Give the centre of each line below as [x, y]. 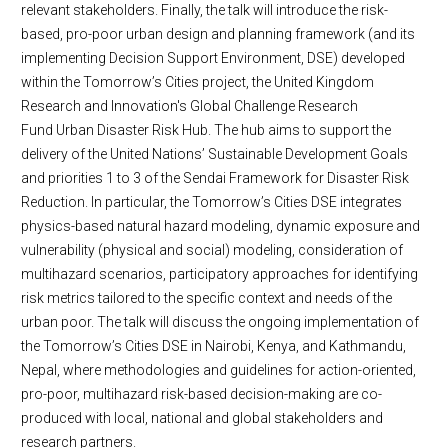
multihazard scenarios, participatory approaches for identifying [219, 274]
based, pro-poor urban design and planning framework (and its [218, 34]
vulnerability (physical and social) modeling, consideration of [212, 250]
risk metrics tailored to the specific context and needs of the [206, 298]
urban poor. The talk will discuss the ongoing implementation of [220, 322]
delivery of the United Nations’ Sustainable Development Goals [214, 154]
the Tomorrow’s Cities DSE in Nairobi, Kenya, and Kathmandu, [213, 346]
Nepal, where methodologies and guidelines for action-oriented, [218, 370]
